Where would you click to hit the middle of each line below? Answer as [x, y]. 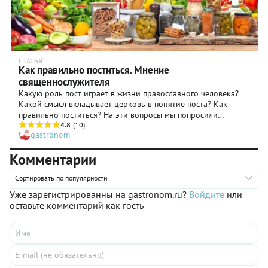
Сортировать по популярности [61, 178]
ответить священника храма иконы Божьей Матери [115, 126]
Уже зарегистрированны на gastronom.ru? [99, 195]
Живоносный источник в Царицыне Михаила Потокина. [123, 137]
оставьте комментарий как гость [77, 205]
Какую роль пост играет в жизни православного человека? [129, 94]
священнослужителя [64, 82]
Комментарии [53, 160]
